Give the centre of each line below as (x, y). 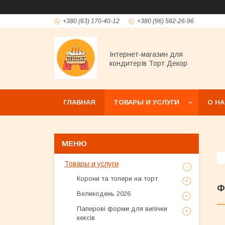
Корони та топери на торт (117, 179)
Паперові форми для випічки (122, 209)
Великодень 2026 (104, 194)
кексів (86, 218)
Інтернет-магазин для (146, 54)
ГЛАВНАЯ (79, 102)
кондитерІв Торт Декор (148, 63)
